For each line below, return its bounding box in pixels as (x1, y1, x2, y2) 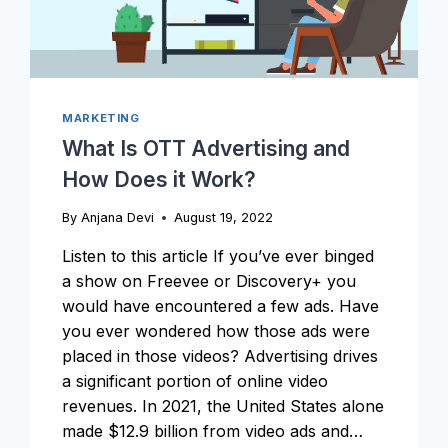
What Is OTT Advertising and (62, 135, 351, 161)
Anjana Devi (80, 209, 154, 225)
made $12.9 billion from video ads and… (62, 420, 364, 441)
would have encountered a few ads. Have (62, 295, 380, 316)
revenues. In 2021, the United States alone (62, 395, 385, 416)
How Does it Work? (62, 166, 257, 192)
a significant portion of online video (62, 370, 329, 391)
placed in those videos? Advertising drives (62, 345, 379, 366)
